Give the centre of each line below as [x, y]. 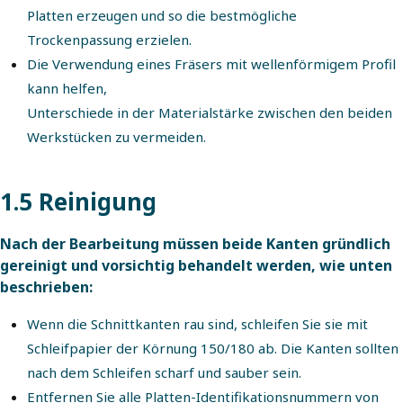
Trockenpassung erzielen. [109, 40]
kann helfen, [67, 88]
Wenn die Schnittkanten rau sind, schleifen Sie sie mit [197, 324]
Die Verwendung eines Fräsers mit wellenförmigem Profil [211, 64]
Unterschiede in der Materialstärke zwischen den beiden [210, 112]
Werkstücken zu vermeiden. [116, 137]
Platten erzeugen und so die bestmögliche [162, 15]
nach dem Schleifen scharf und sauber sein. [164, 372]
